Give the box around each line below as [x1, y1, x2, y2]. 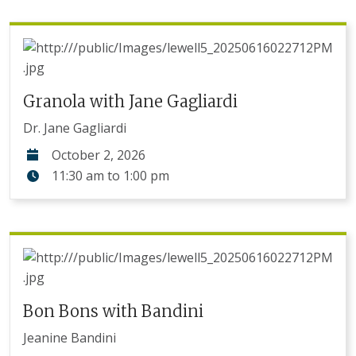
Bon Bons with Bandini [23, 301, 203, 321]
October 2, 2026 [52, 146, 145, 164]
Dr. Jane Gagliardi [23, 119, 126, 137]
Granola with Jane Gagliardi [23, 91, 238, 111]
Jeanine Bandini [23, 329, 116, 346]
